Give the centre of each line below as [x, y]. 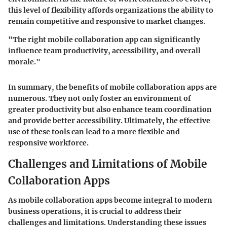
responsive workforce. [48, 143]
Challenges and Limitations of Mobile [108, 164]
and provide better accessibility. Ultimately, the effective [109, 121]
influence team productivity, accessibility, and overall [104, 51]
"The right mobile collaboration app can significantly [104, 40]
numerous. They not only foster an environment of [100, 98]
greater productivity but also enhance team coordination [110, 109]
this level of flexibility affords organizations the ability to [111, 10]
